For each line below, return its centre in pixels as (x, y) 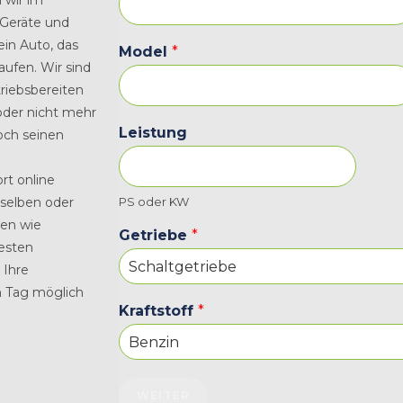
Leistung (153, 133)
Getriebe (155, 235)
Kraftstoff (158, 311)
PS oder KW (154, 201)
